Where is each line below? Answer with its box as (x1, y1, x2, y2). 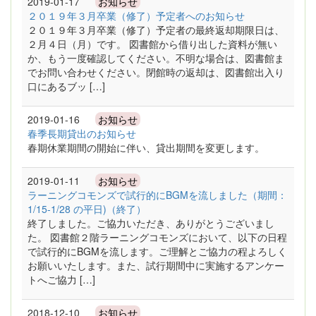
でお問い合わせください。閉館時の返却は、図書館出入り (28, 65, 284, 79)
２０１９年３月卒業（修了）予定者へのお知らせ (28, 8, 245, 23)
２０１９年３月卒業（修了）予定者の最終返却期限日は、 (28, 23, 284, 37)
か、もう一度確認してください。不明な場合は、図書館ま (28, 51, 284, 65)
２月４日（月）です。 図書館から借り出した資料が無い (28, 37, 277, 51)
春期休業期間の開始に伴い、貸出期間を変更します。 (28, 140, 265, 154)
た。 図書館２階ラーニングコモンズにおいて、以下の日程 (28, 230, 287, 244)
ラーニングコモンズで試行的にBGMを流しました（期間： (28, 188, 287, 202)
